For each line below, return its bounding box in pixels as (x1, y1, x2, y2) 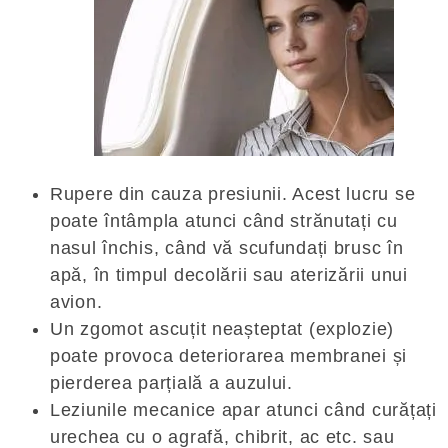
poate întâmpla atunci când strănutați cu (50, 210, 398, 231)
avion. (50, 291, 103, 312)
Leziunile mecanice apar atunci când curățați (50, 399, 437, 420)
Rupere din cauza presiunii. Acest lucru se (50, 183, 416, 204)
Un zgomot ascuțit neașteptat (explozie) (50, 318, 395, 339)
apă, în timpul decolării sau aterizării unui (50, 264, 408, 285)
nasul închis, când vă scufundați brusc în (50, 237, 404, 258)
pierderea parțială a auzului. (50, 372, 293, 393)
